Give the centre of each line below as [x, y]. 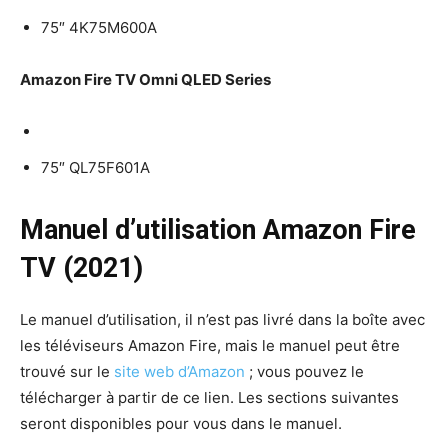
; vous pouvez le [304, 371]
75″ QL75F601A [95, 167]
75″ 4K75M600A [99, 27]
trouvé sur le [67, 371]
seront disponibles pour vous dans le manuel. [181, 423]
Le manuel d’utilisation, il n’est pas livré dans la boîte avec [222, 319]
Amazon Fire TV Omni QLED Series [145, 79]
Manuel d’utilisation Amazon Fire [218, 229]
